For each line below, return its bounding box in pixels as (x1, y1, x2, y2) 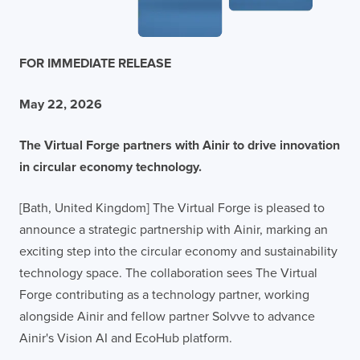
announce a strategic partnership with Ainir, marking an (19, 221, 328, 238)
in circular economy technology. (19, 158, 202, 175)
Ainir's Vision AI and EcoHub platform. (19, 329, 232, 346)
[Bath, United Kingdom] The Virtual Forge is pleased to (19, 199, 325, 216)
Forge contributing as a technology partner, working (19, 286, 309, 303)
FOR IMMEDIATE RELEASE (19, 55, 171, 72)
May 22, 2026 (19, 96, 102, 112)
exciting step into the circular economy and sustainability (19, 243, 337, 260)
